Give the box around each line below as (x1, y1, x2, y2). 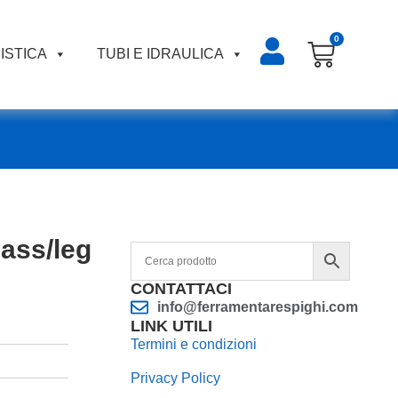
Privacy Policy (130, 370, 220, 386)
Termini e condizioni (130, 336, 257, 352)
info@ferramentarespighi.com (156, 298, 358, 314)
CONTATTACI (130, 279, 232, 298)
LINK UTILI (130, 316, 212, 335)
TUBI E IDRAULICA (97, 46, 225, 62)
